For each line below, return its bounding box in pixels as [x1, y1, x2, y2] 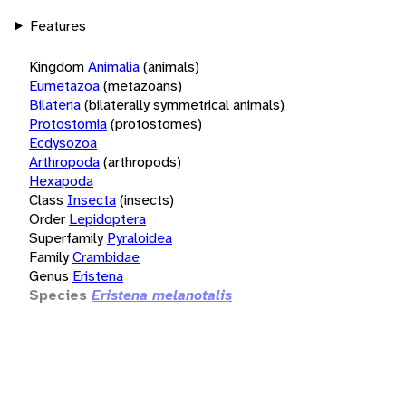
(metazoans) [103, 75, 182, 95]
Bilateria [29, 94, 81, 114]
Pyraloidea [107, 227, 172, 247]
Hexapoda [29, 170, 93, 190]
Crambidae [72, 246, 140, 266]
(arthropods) [103, 151, 181, 171]
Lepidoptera [69, 208, 146, 228]
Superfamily [29, 227, 103, 247]
